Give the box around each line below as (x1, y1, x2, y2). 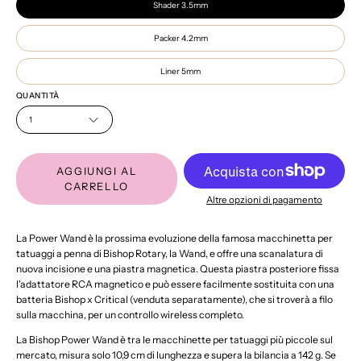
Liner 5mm (160, 66, 201, 77)
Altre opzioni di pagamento (206, 194, 322, 205)
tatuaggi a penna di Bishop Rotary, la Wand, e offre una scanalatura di (16, 247, 323, 259)
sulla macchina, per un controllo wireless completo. (16, 309, 244, 321)
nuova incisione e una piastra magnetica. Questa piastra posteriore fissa (16, 263, 339, 275)
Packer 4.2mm (153, 33, 208, 44)
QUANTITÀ (16, 90, 60, 100)
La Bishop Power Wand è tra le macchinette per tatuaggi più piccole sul (16, 334, 333, 346)
